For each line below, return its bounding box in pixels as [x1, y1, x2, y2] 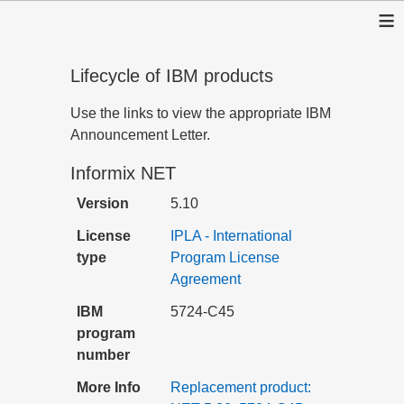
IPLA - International [170, 228, 292, 243]
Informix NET [70, 163, 176, 183]
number [77, 347, 130, 363]
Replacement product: [170, 380, 311, 395]
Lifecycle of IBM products [70, 66, 273, 86]
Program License [170, 250, 280, 265]
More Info [77, 380, 141, 395]
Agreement [170, 271, 241, 287]
